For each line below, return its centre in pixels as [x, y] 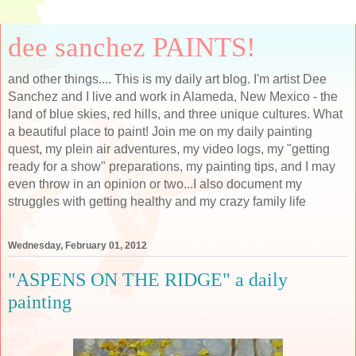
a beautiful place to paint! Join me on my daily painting [160, 132]
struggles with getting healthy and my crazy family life [157, 201]
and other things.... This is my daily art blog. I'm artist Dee [167, 79]
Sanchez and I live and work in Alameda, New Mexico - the [173, 97]
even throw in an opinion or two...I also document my [155, 184]
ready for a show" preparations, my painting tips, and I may [172, 166]
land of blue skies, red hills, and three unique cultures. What [175, 114]
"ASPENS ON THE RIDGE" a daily [148, 280]
